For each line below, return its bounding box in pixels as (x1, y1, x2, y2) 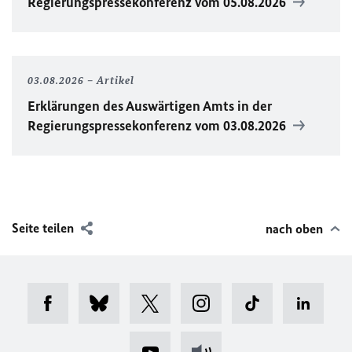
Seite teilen (12, 220, 74, 236)
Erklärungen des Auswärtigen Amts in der (27, 97, 272, 115)
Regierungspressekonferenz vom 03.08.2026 (27, 117, 289, 134)
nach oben (266, 221, 323, 236)
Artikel (97, 74, 134, 87)
